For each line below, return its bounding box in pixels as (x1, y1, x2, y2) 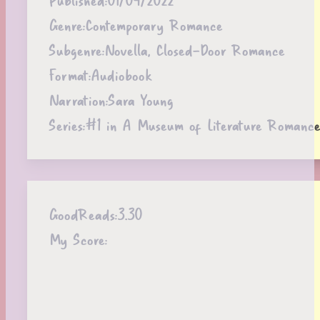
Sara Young (108, 89, 173, 111)
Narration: (49, 89, 108, 111)
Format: (49, 64, 91, 86)
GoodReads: (49, 203, 117, 226)
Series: (49, 114, 85, 136)
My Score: (49, 228, 107, 251)
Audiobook (91, 64, 151, 86)
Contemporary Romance (85, 14, 222, 36)
